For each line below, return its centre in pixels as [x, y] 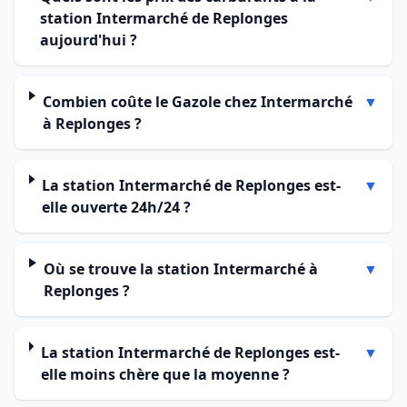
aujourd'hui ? [88, 40]
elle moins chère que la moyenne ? [165, 374]
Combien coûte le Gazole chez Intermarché [197, 102]
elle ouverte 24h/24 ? [116, 207]
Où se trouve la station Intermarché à [180, 269]
